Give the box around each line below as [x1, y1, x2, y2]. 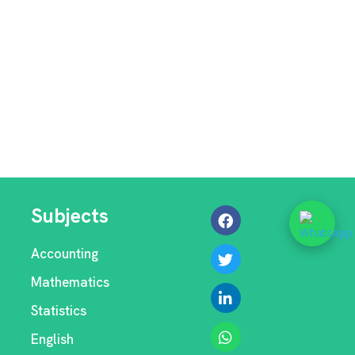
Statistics [31, 302, 87, 319]
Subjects [31, 203, 109, 229]
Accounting [31, 245, 99, 262]
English [31, 330, 74, 348]
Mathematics [31, 273, 110, 291]
